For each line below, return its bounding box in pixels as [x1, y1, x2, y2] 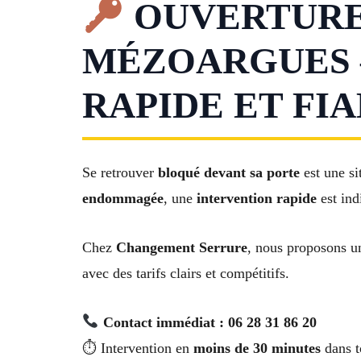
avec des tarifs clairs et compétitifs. [82, 264, 289, 281]
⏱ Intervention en [82, 339, 193, 356]
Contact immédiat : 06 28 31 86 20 [102, 313, 317, 330]
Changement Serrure [116, 239, 247, 255]
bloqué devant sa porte [158, 164, 300, 181]
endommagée [82, 190, 164, 207]
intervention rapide [197, 190, 317, 207]
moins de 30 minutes [193, 339, 321, 356]
